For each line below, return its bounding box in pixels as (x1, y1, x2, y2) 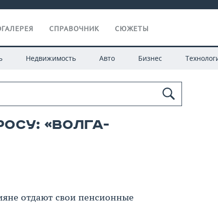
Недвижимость (25, 54, 76, 63)
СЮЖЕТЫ (115, 24, 149, 33)
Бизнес (138, 54, 162, 63)
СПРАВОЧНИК (49, 24, 99, 33)
